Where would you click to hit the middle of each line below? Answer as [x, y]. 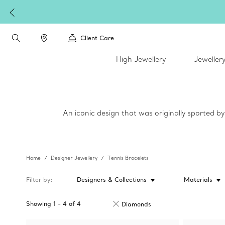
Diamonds [136, 204]
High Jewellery [141, 59]
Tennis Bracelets [128, 158]
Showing [39, 204]
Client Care [97, 38]
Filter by [38, 180]
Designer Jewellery [74, 158]
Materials [198, 180]
